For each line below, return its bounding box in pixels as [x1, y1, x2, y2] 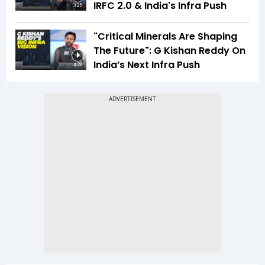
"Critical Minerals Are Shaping [93, 30, 237, 44]
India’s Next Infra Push [93, 58, 200, 72]
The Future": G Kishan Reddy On [93, 44, 245, 58]
